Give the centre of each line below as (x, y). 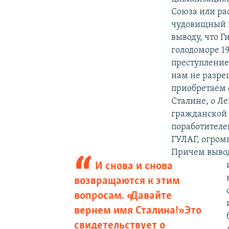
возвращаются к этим (127, 181)
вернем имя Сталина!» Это (138, 211)
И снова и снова (134, 166)
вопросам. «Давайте (123, 196)
